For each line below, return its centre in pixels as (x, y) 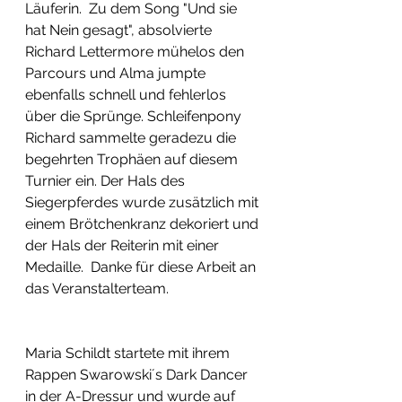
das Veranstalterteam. (100, 289)
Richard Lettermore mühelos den (136, 52)
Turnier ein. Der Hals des (107, 181)
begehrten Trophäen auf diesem (133, 160)
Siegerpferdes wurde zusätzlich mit (144, 203)
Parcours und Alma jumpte (117, 74)
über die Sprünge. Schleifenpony (135, 117)
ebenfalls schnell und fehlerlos (127, 95)
